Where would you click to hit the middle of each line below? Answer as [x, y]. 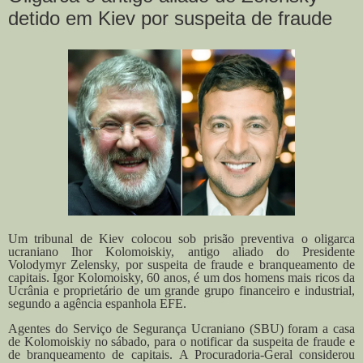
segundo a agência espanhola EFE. [97, 303]
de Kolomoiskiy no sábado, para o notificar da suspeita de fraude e [181, 342]
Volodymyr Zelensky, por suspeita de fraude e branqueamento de [181, 264]
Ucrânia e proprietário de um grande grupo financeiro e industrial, [181, 290]
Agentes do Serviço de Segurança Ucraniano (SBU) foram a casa [181, 329]
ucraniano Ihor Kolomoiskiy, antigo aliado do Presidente [181, 251]
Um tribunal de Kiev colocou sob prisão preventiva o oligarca [181, 238]
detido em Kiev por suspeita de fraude [170, 18]
